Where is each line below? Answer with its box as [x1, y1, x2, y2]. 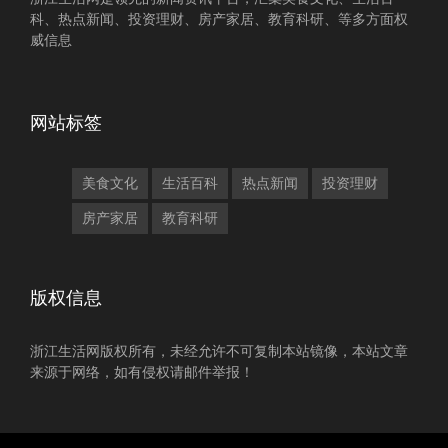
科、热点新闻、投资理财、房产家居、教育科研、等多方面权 [30, 11, 408, 27]
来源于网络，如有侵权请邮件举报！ [30, 364, 254, 380]
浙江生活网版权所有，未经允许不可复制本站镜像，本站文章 [30, 343, 408, 359]
